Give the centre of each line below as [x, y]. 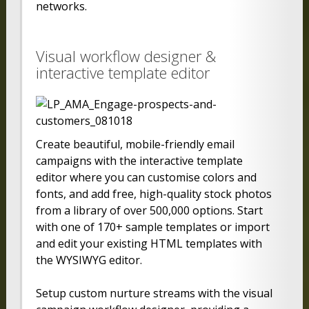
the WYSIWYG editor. [89, 260]
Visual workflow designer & [126, 56]
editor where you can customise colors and [146, 178]
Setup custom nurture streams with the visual [154, 293]
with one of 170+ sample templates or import [152, 227]
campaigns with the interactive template [139, 161]
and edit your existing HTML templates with [149, 244]
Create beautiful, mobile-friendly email [135, 144]
